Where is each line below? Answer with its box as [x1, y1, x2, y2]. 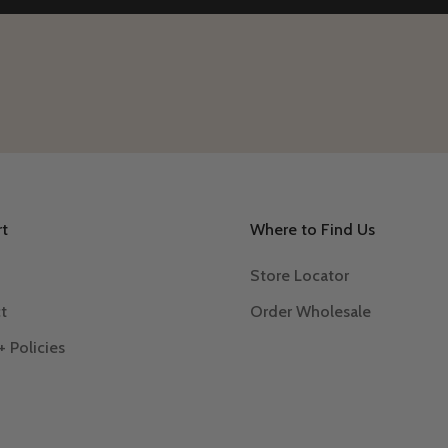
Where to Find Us [250, 219, 375, 239]
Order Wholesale [250, 301, 371, 321]
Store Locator [250, 265, 349, 285]
